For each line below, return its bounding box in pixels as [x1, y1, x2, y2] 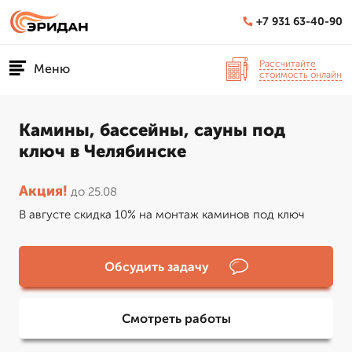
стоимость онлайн [259, 68, 342, 80]
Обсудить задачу [104, 258, 209, 274]
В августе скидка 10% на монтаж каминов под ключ [19, 207, 305, 222]
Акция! [19, 182, 68, 200]
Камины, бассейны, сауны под [19, 119, 285, 141]
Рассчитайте [259, 57, 316, 69]
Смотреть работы [121, 310, 231, 326]
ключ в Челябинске [19, 141, 186, 162]
